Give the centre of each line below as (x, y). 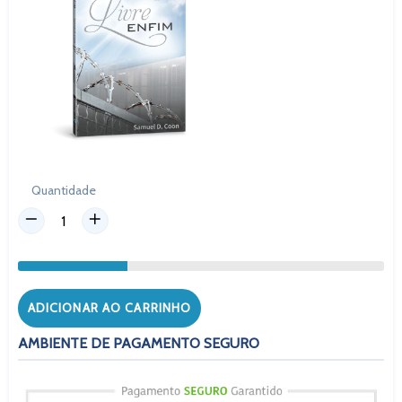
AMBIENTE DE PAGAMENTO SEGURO (139, 343)
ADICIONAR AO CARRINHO (109, 307)
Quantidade (64, 190)
